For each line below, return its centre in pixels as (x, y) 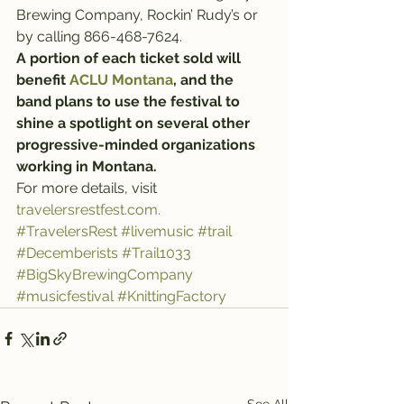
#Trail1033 (156, 253)
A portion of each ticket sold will (130, 58)
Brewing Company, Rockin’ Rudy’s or (139, 15)
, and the (205, 80)
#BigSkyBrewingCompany (105, 275)
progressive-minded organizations (138, 145)
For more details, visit (88, 188)
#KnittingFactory (172, 296)
